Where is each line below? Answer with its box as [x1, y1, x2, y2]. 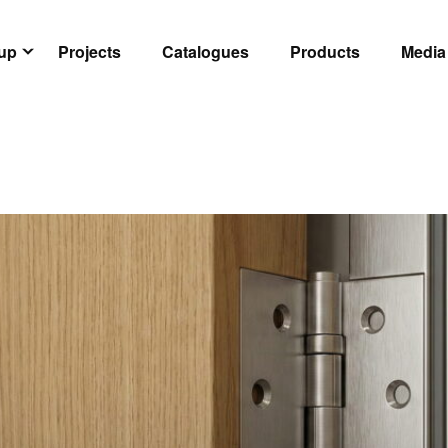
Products [290, 40, 360, 64]
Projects [58, 40, 121, 64]
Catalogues [162, 40, 249, 64]
